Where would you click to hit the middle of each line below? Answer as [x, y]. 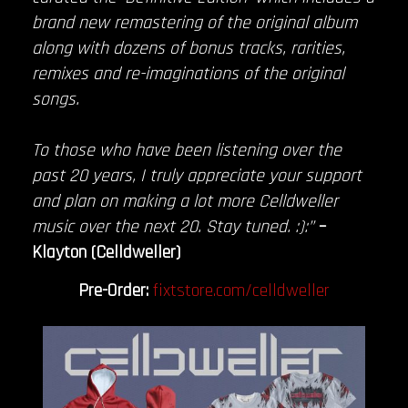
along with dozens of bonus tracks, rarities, [189, 49]
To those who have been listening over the [187, 151]
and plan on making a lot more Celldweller [185, 202]
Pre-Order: [113, 290]
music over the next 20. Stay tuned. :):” [173, 227]
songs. [58, 100]
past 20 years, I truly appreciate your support [197, 176]
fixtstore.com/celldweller [241, 290]
